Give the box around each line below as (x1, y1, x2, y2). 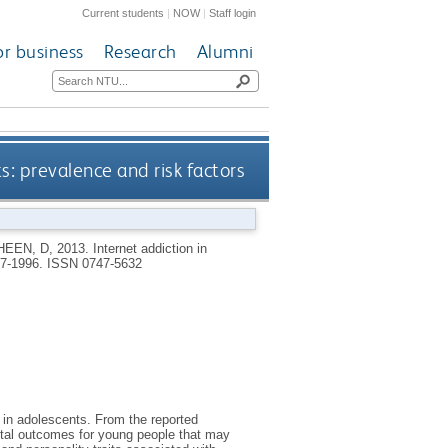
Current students (82, 6, 165, 19)
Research (103, 40, 177, 64)
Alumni (196, 40, 254, 64)
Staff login (209, 6, 257, 19)
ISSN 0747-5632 (46, 255, 142, 271)
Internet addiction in (92, 240, 207, 256)
